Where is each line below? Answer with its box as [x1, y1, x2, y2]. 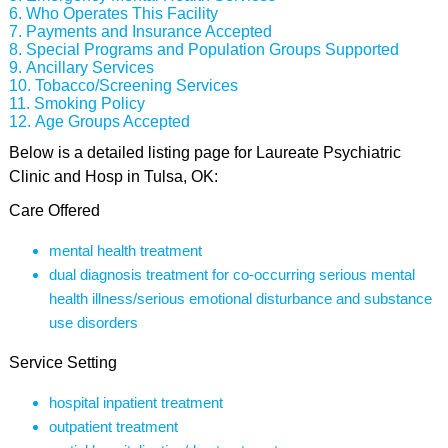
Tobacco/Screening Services [34, 77, 238, 94]
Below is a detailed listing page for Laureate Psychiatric [8, 144, 401, 161]
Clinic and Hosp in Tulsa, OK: [8, 168, 218, 185]
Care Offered [8, 202, 100, 219]
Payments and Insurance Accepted [25, 23, 272, 40]
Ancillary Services [25, 59, 154, 76]
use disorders [48, 314, 138, 331]
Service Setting [8, 354, 117, 371]
